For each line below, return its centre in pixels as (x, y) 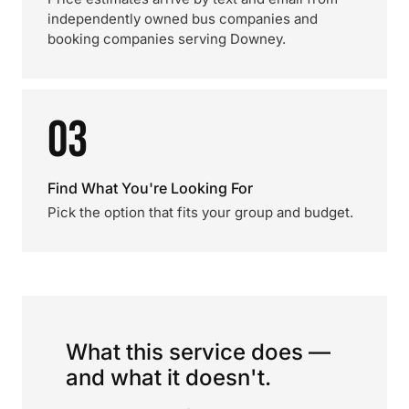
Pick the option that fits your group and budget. (200, 212)
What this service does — (198, 352)
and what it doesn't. (168, 378)
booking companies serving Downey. (167, 39)
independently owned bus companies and (183, 19)
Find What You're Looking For (150, 188)
